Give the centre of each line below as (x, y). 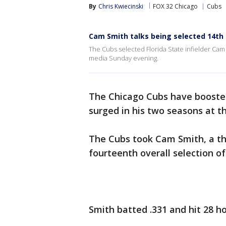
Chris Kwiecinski (121, 6)
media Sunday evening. (124, 58)
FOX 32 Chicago (175, 6)
